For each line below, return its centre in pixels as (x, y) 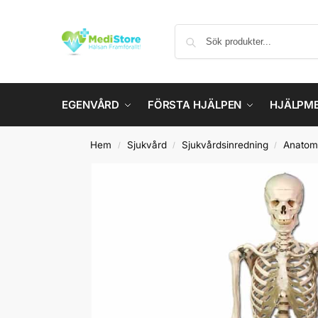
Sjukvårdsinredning (225, 145)
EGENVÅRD (91, 105)
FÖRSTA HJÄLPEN (194, 105)
